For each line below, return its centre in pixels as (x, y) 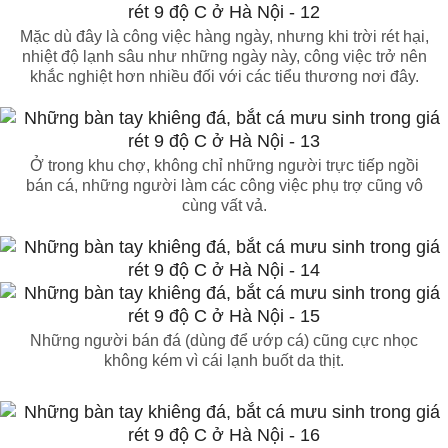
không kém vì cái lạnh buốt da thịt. (224, 361)
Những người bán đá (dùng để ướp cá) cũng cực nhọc (224, 341)
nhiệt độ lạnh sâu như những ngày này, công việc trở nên (224, 57)
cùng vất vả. (224, 206)
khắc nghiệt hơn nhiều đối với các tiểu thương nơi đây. (224, 77)
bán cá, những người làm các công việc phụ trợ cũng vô (224, 186)
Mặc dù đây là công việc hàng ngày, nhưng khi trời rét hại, (224, 37)
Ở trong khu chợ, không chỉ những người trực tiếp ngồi (224, 166)
